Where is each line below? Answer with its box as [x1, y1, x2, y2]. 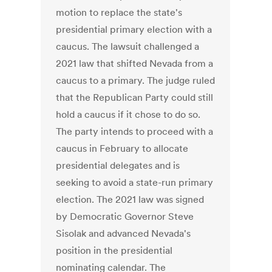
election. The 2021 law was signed [56, 193, 205, 206]
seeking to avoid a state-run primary [56, 176, 214, 189]
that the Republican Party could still [56, 91, 214, 104]
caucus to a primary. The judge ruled [56, 74, 216, 87]
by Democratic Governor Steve [56, 210, 194, 223]
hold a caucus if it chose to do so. [56, 108, 201, 121]
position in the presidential [56, 244, 173, 257]
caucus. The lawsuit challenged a [56, 40, 200, 53]
